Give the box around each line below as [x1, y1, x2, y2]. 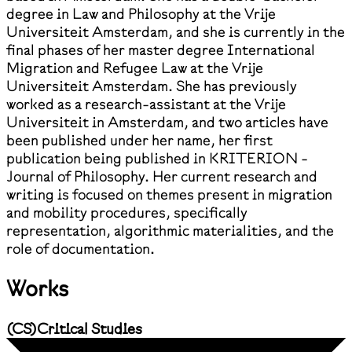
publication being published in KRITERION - [6, 148, 308, 167]
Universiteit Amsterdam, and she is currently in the [6, 22, 345, 41]
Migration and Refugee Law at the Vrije [6, 58, 263, 77]
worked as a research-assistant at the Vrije [6, 94, 286, 113]
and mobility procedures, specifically [6, 203, 247, 222]
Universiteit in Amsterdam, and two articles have [6, 112, 328, 131]
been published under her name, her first [6, 130, 273, 149]
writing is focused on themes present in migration [6, 185, 332, 203]
